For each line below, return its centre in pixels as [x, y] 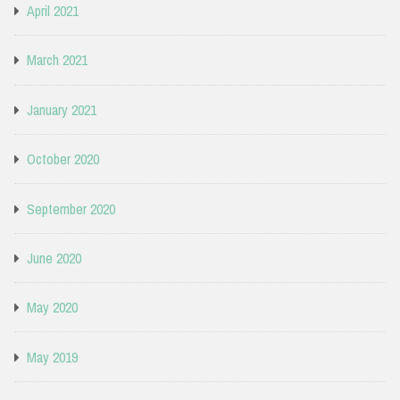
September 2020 [71, 208]
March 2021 [57, 60]
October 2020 [63, 159]
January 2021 [62, 109]
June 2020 [54, 258]
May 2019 [52, 357]
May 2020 [52, 308]
